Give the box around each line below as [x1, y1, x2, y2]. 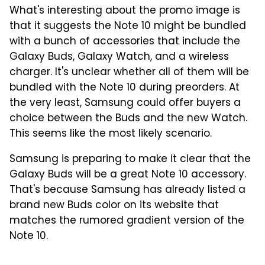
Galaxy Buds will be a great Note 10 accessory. [9, 166, 246, 183]
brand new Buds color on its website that [9, 197, 219, 214]
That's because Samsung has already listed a [9, 182, 245, 199]
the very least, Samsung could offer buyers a [9, 95, 241, 112]
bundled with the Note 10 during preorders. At [9, 79, 240, 96]
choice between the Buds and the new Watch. [9, 110, 247, 127]
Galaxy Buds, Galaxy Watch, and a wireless [9, 49, 229, 66]
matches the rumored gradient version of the [9, 212, 244, 230]
